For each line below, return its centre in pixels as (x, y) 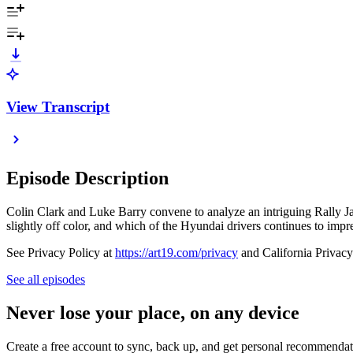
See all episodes (46, 280)
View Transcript (58, 106)
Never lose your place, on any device (153, 313)
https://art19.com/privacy (176, 253)
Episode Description (87, 178)
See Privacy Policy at (61, 253)
